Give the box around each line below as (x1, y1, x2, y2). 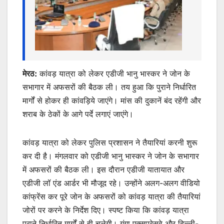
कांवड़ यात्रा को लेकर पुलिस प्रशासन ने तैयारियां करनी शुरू (22, 137, 197, 147)
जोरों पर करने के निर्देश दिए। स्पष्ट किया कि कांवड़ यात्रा (22, 205, 189, 215)
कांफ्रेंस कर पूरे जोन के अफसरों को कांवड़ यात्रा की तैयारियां (22, 191, 200, 201)
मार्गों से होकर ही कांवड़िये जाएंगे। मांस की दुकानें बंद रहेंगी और (22, 95, 201, 105)
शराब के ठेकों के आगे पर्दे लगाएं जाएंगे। (22, 109, 133, 119)
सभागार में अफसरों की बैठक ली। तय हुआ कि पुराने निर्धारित (22, 82, 196, 92)
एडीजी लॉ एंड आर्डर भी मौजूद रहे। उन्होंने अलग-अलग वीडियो (22, 178, 200, 188)
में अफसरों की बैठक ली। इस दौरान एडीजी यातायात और (22, 164, 184, 174)
